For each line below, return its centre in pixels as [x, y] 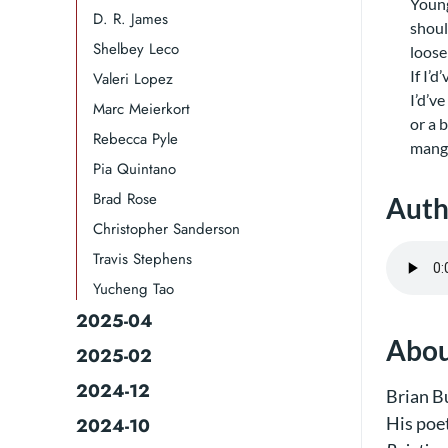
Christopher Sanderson [166, 229]
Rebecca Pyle [135, 139]
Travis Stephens [142, 259]
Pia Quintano [134, 169]
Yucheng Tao [133, 289]
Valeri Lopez [133, 79]
